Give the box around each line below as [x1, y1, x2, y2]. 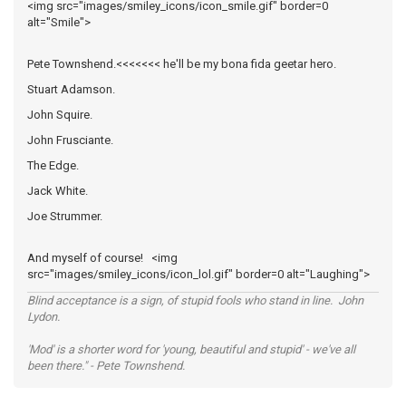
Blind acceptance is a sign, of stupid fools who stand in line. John [27, 294, 363, 307]
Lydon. [27, 310, 60, 324]
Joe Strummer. [27, 209, 102, 223]
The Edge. [27, 159, 79, 172]
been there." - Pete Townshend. [27, 359, 185, 372]
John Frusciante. [27, 133, 113, 147]
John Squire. [27, 108, 92, 121]
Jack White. [27, 184, 88, 198]
